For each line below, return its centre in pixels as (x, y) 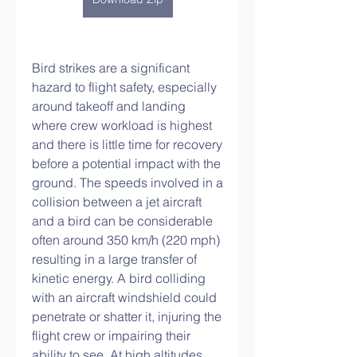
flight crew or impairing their (111, 335)
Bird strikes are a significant (111, 68)
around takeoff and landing (109, 106)
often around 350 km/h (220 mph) (126, 240)
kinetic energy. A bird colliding (119, 278)
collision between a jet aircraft (117, 202)
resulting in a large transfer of (114, 259)
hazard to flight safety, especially (124, 87)
